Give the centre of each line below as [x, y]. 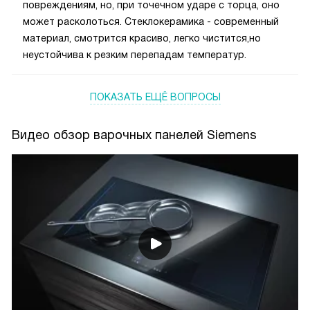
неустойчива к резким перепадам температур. [135, 55]
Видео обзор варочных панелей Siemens [134, 135]
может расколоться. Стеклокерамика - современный [151, 22]
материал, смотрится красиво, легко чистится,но [142, 38]
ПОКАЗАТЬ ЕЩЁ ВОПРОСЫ [155, 97]
